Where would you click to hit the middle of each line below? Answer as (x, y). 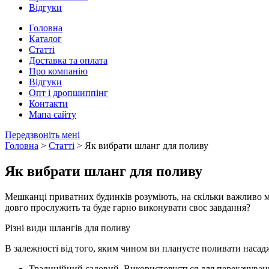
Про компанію (58, 71)
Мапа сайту (53, 114)
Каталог (45, 39)
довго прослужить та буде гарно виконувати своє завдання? (128, 207)
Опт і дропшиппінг (68, 93)
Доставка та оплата (68, 60)
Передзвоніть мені (42, 135)
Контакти (48, 104)
